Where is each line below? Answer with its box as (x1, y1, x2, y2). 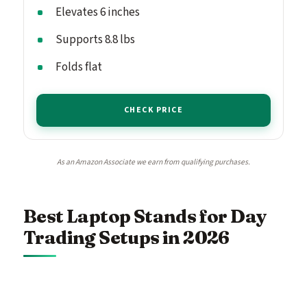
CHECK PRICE (123, 103, 184, 116)
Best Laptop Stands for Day (23, 204, 267, 228)
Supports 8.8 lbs (56, 31, 135, 48)
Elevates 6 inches (56, 3, 140, 21)
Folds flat (56, 58, 102, 75)
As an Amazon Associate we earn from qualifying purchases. (57, 156, 250, 168)
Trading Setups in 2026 (23, 225, 230, 249)
